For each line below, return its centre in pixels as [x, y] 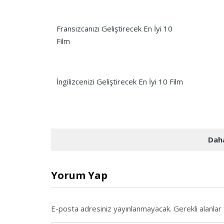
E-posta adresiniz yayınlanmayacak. [111, 208]
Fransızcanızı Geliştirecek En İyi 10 [114, 28]
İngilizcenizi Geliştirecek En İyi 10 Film [119, 81]
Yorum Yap [79, 175]
